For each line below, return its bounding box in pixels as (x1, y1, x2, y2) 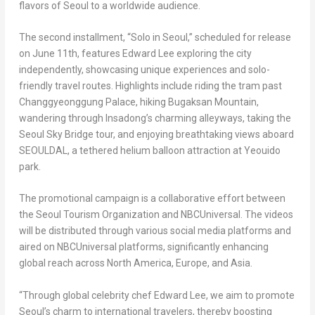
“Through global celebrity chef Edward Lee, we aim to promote (18, 289, 295, 301)
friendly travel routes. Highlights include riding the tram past (18, 80, 282, 92)
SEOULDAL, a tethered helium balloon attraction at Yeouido (18, 145, 281, 157)
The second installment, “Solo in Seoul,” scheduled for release (18, 32, 291, 44)
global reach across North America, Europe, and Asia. (18, 257, 252, 269)
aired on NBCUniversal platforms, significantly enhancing (18, 241, 269, 253)
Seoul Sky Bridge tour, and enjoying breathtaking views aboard (18, 129, 294, 141)
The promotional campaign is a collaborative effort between (18, 193, 285, 205)
